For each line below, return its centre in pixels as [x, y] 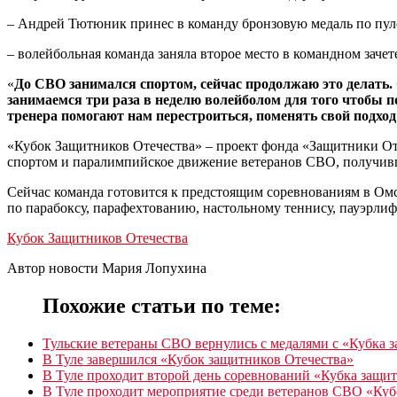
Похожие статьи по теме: [162, 305]
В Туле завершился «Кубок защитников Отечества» [198, 359]
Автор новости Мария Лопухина [107, 268]
